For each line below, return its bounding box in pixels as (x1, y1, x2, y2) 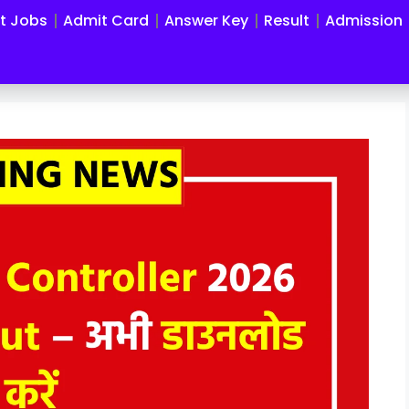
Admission (325, 10, 404, 31)
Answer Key (164, 10, 249, 31)
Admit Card (63, 10, 150, 31)
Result (264, 10, 310, 31)
